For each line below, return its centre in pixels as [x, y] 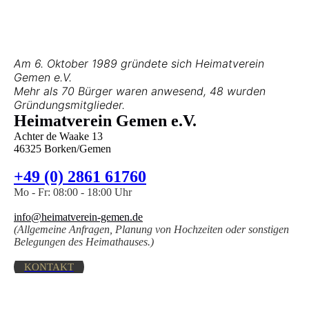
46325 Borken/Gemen [62, 149]
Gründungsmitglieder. [69, 105]
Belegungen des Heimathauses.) [84, 242]
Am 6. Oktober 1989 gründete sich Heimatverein [139, 64]
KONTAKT [49, 267]
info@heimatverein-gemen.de [78, 217]
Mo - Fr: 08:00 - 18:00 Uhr [73, 192]
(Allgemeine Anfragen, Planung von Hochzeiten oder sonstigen [151, 230]
